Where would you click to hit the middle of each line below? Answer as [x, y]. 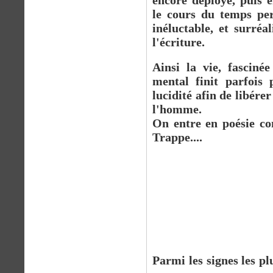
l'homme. [177, 109]
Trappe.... [177, 137]
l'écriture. [179, 42]
